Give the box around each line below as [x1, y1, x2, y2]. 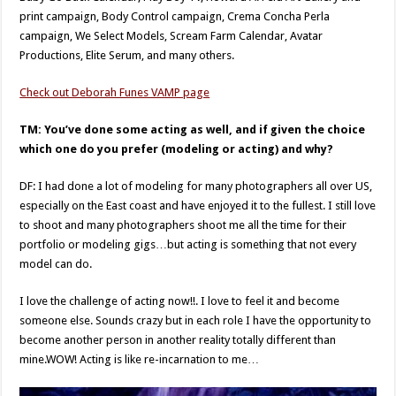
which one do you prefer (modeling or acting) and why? [19, 142, 334, 156]
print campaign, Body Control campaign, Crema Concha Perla [19, 10, 331, 23]
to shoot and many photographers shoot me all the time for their [19, 218, 347, 232]
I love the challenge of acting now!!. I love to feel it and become [19, 294, 340, 308]
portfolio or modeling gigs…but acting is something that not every [19, 238, 357, 251]
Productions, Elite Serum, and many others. [19, 49, 235, 62]
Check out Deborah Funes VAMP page [19, 86, 210, 99]
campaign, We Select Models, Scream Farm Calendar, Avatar [19, 29, 324, 42]
